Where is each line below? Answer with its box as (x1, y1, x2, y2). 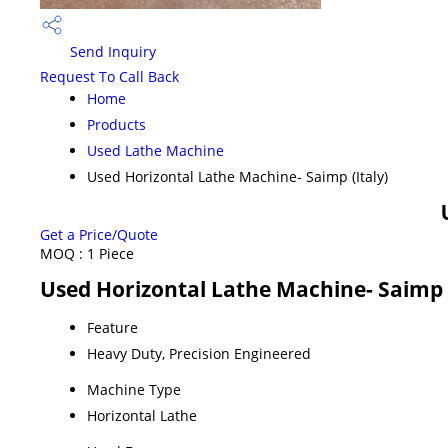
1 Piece (87, 243, 134, 263)
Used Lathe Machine (87, 140, 224, 160)
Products (87, 114, 146, 134)
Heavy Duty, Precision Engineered (87, 343, 311, 363)
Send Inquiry (66, 42, 156, 62)
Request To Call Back (40, 66, 179, 86)
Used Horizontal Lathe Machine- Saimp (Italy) (87, 166, 388, 186)
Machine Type (87, 379, 181, 399)
